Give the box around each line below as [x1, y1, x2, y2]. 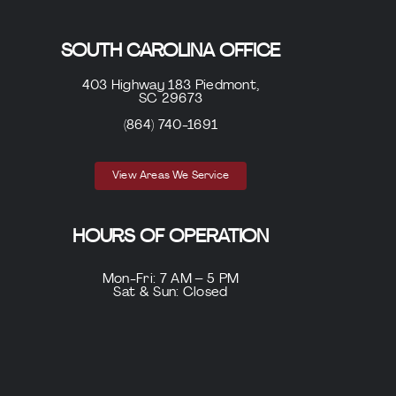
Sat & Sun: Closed [113, 286, 228, 300]
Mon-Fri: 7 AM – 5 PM [102, 273, 240, 286]
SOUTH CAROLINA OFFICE [60, 42, 281, 61]
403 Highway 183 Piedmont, [81, 80, 260, 93]
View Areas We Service [112, 171, 229, 181]
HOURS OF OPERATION [72, 228, 269, 247]
